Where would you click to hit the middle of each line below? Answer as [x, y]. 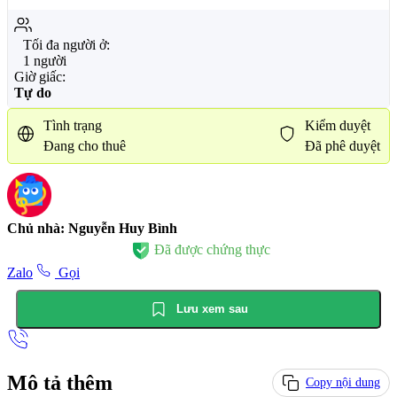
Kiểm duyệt [338, 125]
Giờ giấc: [40, 76]
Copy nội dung [343, 383]
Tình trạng [73, 125]
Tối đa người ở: [66, 44]
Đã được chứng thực [212, 249]
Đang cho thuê [85, 145]
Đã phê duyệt [343, 145]
